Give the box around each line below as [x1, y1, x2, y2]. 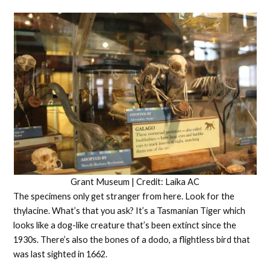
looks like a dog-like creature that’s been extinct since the [13, 220, 237, 231]
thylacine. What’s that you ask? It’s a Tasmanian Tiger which [13, 206, 246, 216]
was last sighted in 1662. [13, 249, 110, 260]
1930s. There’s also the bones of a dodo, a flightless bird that [13, 234, 251, 245]
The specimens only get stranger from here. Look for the [13, 191, 235, 202]
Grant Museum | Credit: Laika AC [71, 177, 199, 187]
